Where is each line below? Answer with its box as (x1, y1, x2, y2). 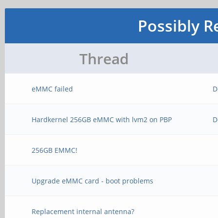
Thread (79, 49, 129, 69)
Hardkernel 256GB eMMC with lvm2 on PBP (32, 115, 172, 124)
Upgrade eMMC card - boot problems (32, 176, 154, 185)
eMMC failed (32, 84, 73, 93)
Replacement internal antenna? (32, 207, 135, 216)
